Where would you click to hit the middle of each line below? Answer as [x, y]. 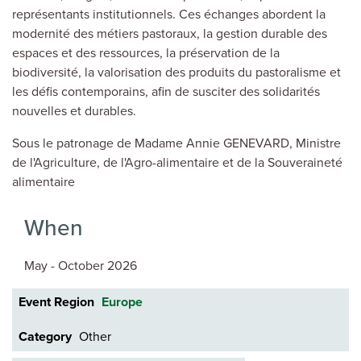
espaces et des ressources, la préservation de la [146, 53]
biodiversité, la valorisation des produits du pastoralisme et [176, 72]
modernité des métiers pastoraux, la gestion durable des [170, 33]
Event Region [56, 303]
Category [45, 337]
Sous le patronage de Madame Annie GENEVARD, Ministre [176, 143]
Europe [122, 303]
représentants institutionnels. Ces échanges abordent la [169, 14]
